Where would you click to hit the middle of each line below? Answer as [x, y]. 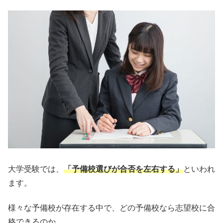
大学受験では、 [36, 169]
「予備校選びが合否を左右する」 [123, 169]
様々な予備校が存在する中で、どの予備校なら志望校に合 [111, 208]
